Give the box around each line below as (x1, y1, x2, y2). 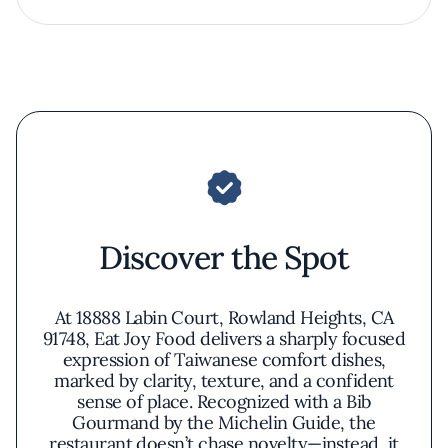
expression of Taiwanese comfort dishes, (62, 348, 386, 371)
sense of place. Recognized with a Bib (77, 390, 371, 413)
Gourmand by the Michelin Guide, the (72, 411, 376, 434)
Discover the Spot (99, 237, 349, 278)
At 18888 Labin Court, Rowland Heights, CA (54, 306, 394, 329)
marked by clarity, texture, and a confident (54, 369, 394, 392)
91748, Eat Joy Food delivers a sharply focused (42, 327, 406, 350)
